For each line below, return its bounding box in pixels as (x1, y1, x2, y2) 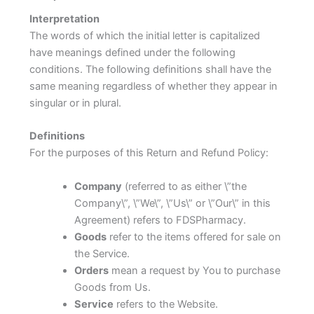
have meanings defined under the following (29, 46, 235, 60)
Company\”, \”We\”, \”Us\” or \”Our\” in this (74, 196, 271, 210)
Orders (74, 264, 109, 277)
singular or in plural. (29, 97, 121, 110)
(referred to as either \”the (121, 179, 247, 193)
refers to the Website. (113, 297, 218, 310)
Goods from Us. (74, 280, 151, 294)
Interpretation (29, 13, 100, 26)
